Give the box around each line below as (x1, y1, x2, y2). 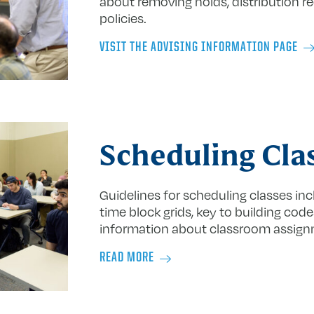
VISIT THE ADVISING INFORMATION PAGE (99, 40, 298, 55)
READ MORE (99, 251, 154, 266)
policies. (99, 10, 146, 26)
